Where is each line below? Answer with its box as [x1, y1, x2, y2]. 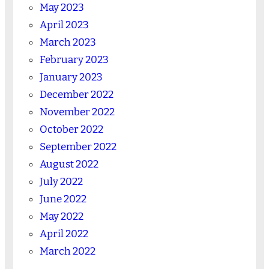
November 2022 [39, 105, 115, 118]
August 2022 [39, 157, 98, 171]
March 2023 [39, 35, 96, 49]
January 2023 [39, 70, 103, 83]
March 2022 [39, 244, 95, 258]
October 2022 [39, 122, 103, 136]
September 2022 [39, 140, 116, 153]
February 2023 [39, 53, 109, 66]
